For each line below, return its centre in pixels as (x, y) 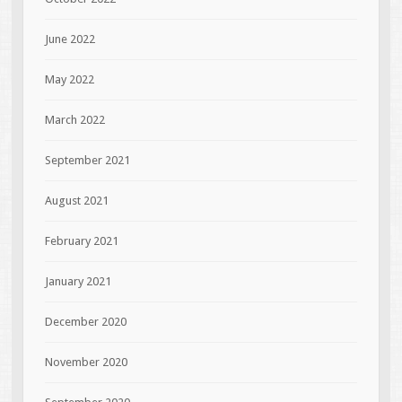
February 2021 (81, 240)
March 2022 (74, 119)
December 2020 (85, 321)
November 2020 (86, 362)
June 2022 (70, 39)
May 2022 (69, 79)
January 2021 (78, 281)
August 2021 (76, 200)
